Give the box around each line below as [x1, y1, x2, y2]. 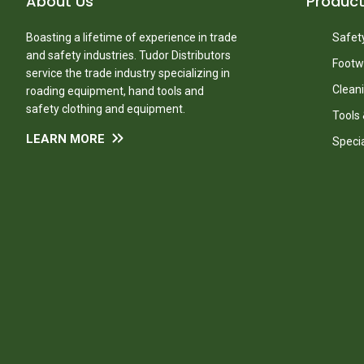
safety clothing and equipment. [26, 102, 185, 115]
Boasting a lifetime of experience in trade [26, 31, 237, 44]
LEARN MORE [26, 132, 105, 146]
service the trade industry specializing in [26, 67, 230, 80]
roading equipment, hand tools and [26, 84, 204, 97]
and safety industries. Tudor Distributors [26, 49, 231, 62]
